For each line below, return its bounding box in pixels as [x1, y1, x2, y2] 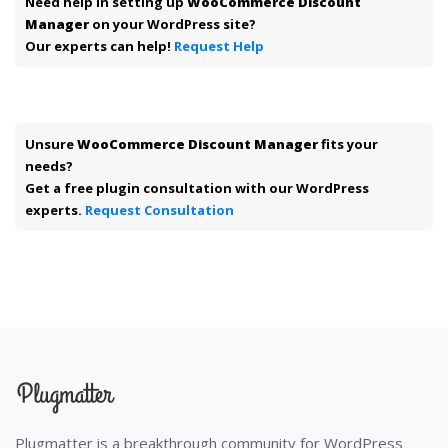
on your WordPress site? [89, 14, 256, 33]
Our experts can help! [25, 36, 174, 55]
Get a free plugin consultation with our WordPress [25, 178, 369, 197]
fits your [318, 134, 378, 153]
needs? [25, 156, 73, 175]
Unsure [25, 134, 77, 153]
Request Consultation [85, 200, 234, 219]
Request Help [174, 36, 264, 55]
